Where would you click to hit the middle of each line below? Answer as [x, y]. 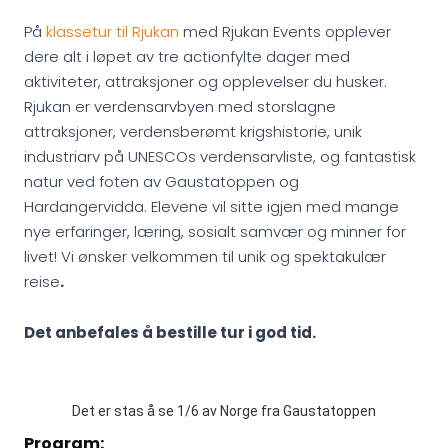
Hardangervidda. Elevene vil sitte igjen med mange [211, 206]
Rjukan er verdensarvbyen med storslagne [180, 106]
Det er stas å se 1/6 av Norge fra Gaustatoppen [224, 411]
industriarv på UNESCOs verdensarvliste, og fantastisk [220, 156]
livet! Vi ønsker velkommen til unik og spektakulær [205, 256]
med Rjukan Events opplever [285, 31]
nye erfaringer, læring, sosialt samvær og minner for [215, 231]
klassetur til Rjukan [112, 31]
